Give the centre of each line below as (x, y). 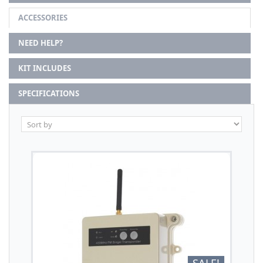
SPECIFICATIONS (49, 94)
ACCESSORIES (43, 18)
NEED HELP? (41, 43)
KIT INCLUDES (45, 68)
